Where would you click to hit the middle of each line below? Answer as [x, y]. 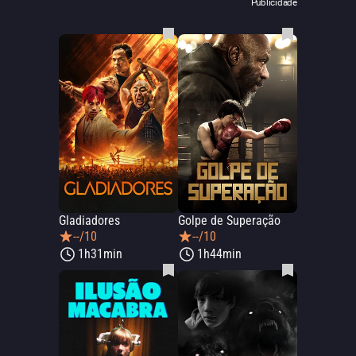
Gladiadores [89, 221]
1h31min [100, 254]
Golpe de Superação [229, 221]
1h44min [219, 254]
